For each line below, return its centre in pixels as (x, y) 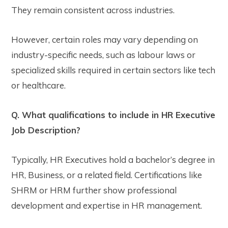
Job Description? (46, 130)
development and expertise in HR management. (107, 206)
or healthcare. (38, 85)
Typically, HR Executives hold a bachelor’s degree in (113, 160)
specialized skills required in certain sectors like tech (113, 70)
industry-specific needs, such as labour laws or (103, 55)
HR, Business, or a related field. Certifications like (107, 175)
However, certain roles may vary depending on (105, 40)
